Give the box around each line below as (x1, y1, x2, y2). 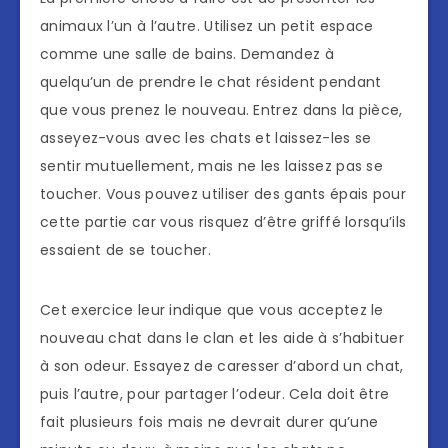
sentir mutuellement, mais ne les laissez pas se (40, 156, 384, 177)
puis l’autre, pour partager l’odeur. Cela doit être (40, 384, 390, 405)
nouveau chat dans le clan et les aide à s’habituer (40, 328, 404, 349)
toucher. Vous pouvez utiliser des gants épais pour (40, 184, 406, 205)
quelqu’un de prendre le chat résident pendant (40, 72, 382, 93)
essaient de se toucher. (40, 240, 211, 261)
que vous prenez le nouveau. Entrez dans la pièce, (40, 100, 403, 121)
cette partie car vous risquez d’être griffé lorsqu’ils (40, 212, 407, 233)
